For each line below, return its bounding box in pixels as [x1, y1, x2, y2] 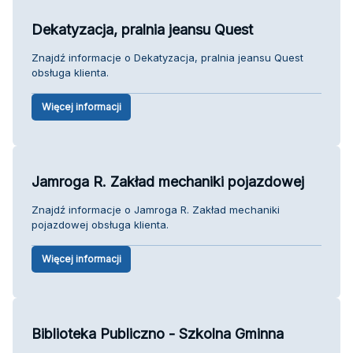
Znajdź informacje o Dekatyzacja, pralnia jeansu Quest [32, 50, 303, 64]
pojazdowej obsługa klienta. [32, 217, 169, 231]
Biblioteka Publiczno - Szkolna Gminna [32, 325, 284, 342]
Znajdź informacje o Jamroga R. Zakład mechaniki [32, 203, 280, 216]
